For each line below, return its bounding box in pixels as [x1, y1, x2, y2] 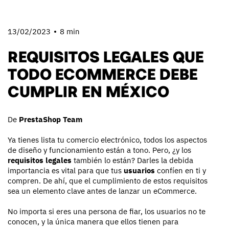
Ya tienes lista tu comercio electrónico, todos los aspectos [8, 134, 207, 145]
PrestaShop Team [19, 114, 82, 124]
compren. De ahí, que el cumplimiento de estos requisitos [8, 175, 208, 186]
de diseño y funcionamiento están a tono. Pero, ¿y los [8, 145, 191, 155]
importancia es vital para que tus [8, 165, 124, 175]
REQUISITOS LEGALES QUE [8, 47, 204, 64]
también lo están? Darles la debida [72, 155, 193, 165]
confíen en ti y [157, 165, 206, 175]
